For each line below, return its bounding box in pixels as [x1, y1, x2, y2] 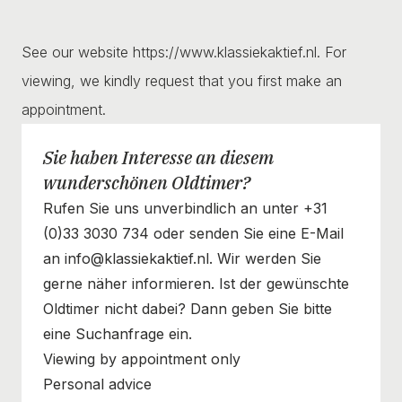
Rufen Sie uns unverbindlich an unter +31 [43, 198, 328, 217]
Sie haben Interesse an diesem [43, 144, 274, 170]
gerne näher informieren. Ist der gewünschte [43, 274, 349, 293]
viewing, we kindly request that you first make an [22, 71, 342, 90]
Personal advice [43, 374, 152, 393]
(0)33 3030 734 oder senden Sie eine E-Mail [43, 223, 344, 242]
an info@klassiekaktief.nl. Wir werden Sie [43, 249, 321, 267]
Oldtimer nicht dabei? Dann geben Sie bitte [43, 299, 332, 318]
